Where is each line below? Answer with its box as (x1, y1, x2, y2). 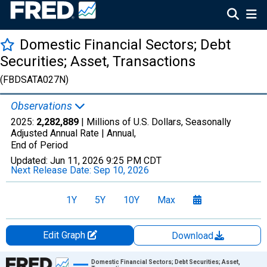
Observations (11, 100, 74, 112)
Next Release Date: (11, 164, 94, 176)
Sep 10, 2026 (94, 164, 149, 176)
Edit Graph (42, 229, 88, 241)
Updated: (11, 155, 50, 166)
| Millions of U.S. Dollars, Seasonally (79, 116, 231, 128)
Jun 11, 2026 (50, 155, 104, 166)
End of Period (11, 139, 68, 151)
